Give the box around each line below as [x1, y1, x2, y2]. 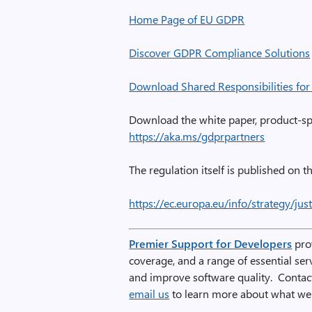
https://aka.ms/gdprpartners [129, 129, 265, 143]
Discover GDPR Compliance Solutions [129, 45, 311, 60]
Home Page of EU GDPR [129, 12, 245, 26]
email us [129, 286, 170, 301]
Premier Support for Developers [129, 236, 292, 251]
